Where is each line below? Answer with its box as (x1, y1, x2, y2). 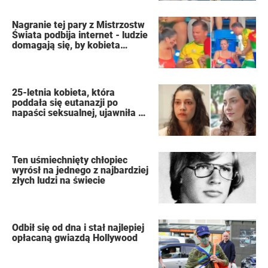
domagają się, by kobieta (12, 39, 121, 51)
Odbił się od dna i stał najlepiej (12, 222, 145, 234)
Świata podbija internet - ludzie (12, 29, 148, 41)
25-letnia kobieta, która (12, 87, 115, 99)
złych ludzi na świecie (12, 175, 106, 187)
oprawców (12, 127, 57, 139)
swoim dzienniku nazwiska (12, 117, 128, 129)
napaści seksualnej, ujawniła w (12, 107, 146, 119)
